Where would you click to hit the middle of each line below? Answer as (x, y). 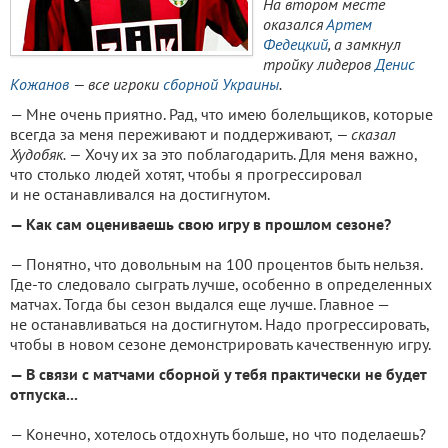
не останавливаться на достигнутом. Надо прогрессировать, (219, 324)
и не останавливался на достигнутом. (140, 194)
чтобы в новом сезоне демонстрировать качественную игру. (220, 344)
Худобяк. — (45, 154)
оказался (294, 24)
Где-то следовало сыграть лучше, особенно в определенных (221, 284)
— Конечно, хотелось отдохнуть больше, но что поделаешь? (218, 434)
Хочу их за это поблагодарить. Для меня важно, (249, 154)
